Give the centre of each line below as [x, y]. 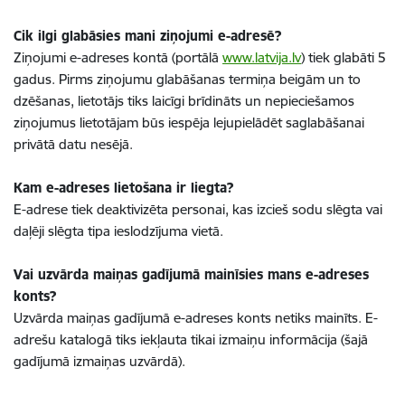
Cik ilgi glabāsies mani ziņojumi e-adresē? [147, 36]
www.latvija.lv [262, 57]
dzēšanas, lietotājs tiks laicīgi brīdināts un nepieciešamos [184, 101]
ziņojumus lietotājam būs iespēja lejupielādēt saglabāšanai [189, 122]
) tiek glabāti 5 [344, 57]
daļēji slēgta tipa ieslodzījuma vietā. [118, 231]
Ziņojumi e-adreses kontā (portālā [118, 57]
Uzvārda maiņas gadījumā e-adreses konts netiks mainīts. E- [196, 318]
